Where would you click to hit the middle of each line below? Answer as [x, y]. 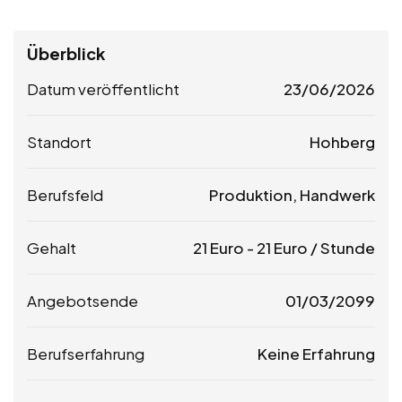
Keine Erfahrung [316, 353]
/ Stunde [341, 247]
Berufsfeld [65, 194]
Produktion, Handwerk [292, 194]
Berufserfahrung [86, 353]
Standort [59, 141]
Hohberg [342, 141]
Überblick [66, 53]
